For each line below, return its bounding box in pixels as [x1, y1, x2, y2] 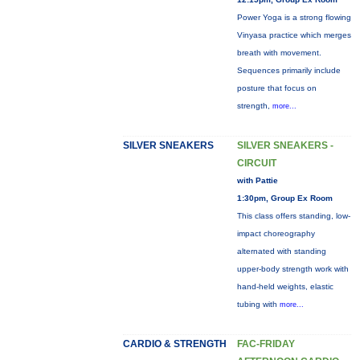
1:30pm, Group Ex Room [236, 194, 333, 202]
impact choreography [236, 229, 315, 238]
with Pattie [236, 176, 278, 185]
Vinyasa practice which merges [236, 31, 351, 39]
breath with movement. [236, 48, 321, 57]
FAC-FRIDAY [236, 338, 295, 350]
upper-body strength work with [236, 264, 349, 273]
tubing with [236, 300, 280, 309]
